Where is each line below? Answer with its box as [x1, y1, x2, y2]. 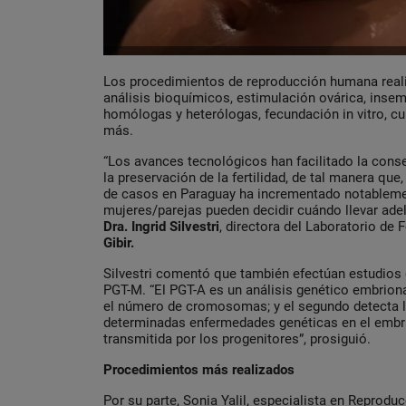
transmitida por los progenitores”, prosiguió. [103, 331, 371, 348]
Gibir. [103, 235, 134, 252]
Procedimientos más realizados [103, 362, 295, 379]
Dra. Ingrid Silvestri [103, 218, 219, 236]
